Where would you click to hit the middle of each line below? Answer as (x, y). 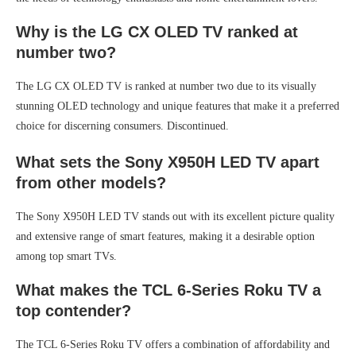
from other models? (91, 183)
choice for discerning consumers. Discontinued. (122, 126)
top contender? (74, 311)
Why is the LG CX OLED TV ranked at (157, 32)
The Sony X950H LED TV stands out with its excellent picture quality (175, 217)
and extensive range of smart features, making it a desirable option (165, 237)
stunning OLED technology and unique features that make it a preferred (178, 106)
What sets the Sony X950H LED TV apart (168, 163)
